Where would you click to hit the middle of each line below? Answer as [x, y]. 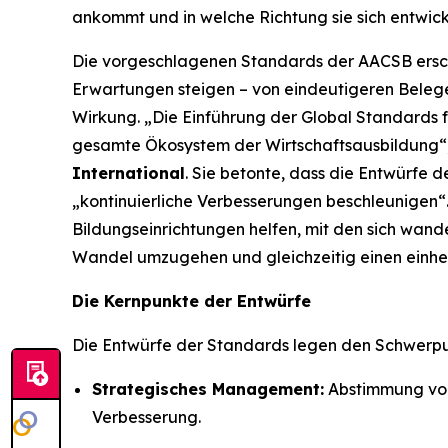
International [128, 173]
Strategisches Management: [208, 389]
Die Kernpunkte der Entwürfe [191, 301]
